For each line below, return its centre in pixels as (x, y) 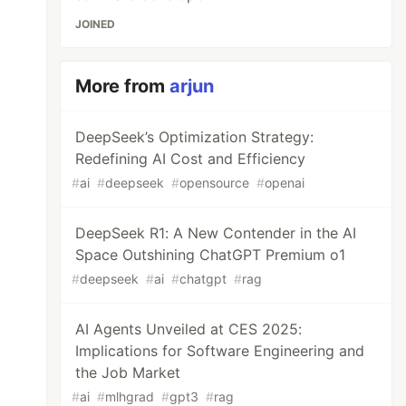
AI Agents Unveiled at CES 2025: (189, 329)
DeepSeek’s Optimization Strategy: (195, 137)
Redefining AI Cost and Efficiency (191, 159)
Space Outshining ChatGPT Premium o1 (211, 255)
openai (285, 183)
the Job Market (128, 372)
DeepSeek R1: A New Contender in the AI (216, 233)
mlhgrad (130, 396)
